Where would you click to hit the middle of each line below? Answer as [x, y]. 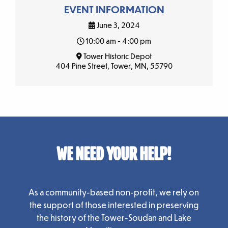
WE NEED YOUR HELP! [114, 155]
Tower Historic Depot [117, 56]
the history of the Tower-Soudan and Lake [114, 218]
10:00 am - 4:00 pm [118, 41]
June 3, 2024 [117, 25]
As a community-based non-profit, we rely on [114, 192]
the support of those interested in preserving [114, 205]
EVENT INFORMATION [114, 9]
